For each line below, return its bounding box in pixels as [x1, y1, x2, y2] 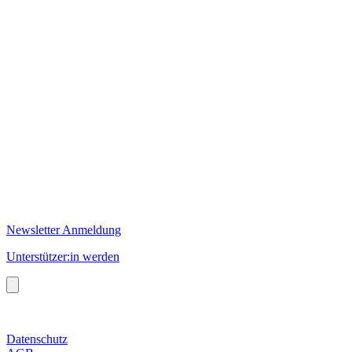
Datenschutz [6, 332, 68, 346]
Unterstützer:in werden [6, 249, 119, 263]
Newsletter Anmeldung [6, 222, 121, 236]
